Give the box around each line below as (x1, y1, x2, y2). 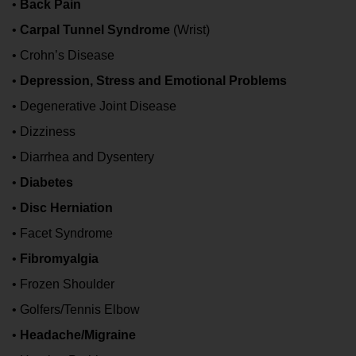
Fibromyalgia (20, 251, 99, 265)
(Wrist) (170, 22, 210, 37)
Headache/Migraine (20, 327, 136, 342)
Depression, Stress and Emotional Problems (20, 73, 287, 87)
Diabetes (20, 175, 73, 189)
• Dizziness (12, 124, 75, 138)
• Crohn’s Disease (12, 48, 114, 62)
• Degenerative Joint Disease (12, 99, 176, 113)
